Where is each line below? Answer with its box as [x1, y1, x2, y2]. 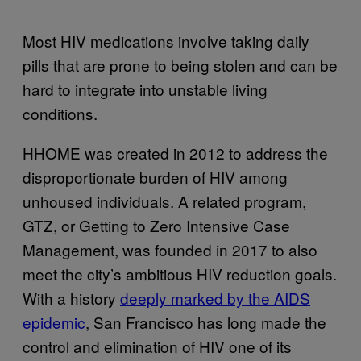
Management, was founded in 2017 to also [23, 238, 317, 260]
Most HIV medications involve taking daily [23, 29, 309, 52]
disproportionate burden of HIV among [23, 165, 288, 188]
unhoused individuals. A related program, [23, 189, 306, 212]
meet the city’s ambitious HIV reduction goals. [23, 262, 337, 284]
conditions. [23, 102, 106, 124]
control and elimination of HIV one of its [23, 334, 292, 357]
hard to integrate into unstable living [23, 77, 268, 100]
